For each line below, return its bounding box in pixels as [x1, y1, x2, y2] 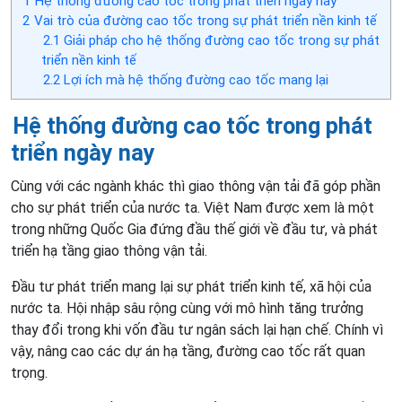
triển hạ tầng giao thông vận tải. [11, 242, 207, 260]
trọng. [11, 364, 48, 382]
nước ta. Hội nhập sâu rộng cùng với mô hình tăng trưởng [11, 300, 363, 318]
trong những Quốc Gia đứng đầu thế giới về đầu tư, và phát [11, 221, 378, 239]
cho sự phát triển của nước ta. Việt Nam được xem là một [11, 199, 374, 217]
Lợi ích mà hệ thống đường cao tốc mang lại [59, 72, 328, 89]
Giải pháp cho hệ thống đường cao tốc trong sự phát [59, 32, 380, 49]
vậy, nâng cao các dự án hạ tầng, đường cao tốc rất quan [11, 343, 365, 361]
